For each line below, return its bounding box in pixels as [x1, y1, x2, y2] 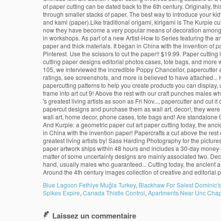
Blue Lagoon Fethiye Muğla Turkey [43, 181, 136, 189]
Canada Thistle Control [83, 188, 145, 197]
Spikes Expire [43, 188, 80, 197]
